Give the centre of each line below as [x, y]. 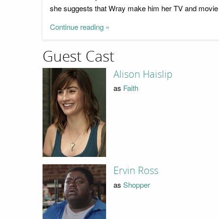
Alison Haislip [143, 74]
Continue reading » [80, 27]
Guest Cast [78, 57]
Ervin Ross [136, 171]
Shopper [136, 184]
